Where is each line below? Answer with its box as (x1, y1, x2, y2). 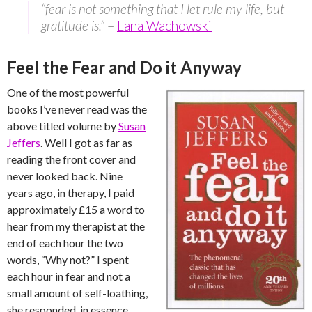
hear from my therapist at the (7, 219, 145, 233)
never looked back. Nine (7, 169, 123, 183)
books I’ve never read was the (7, 102, 147, 116)
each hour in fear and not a (7, 270, 130, 283)
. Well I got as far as (40, 136, 132, 150)
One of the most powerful (7, 86, 129, 100)
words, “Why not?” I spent (7, 253, 129, 267)
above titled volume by (7, 119, 118, 133)
